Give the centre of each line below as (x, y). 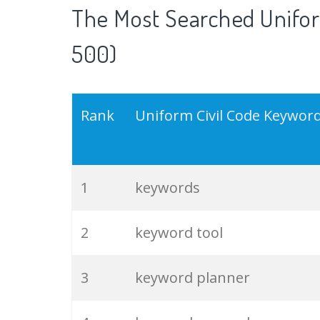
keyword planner (192, 278)
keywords (167, 188)
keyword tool (179, 233)
